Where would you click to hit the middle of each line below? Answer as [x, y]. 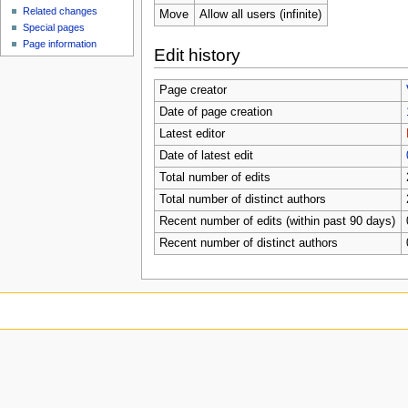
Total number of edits [214, 178]
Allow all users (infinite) [260, 15]
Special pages [54, 28]
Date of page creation [215, 112]
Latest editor [192, 134]
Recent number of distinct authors [248, 244]
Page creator [193, 91]
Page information [60, 44]
